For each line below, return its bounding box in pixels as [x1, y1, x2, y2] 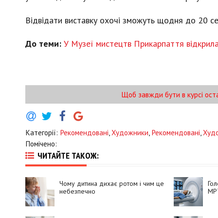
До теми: [25, 37, 61, 49]
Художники [111, 127, 148, 137]
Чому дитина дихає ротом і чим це [59, 179, 164, 188]
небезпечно [59, 187, 95, 196]
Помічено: [25, 139, 57, 148]
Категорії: [25, 127, 60, 137]
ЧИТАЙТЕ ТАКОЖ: [37, 149, 99, 161]
